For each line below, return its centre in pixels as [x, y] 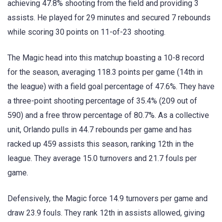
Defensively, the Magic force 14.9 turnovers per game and [108, 199]
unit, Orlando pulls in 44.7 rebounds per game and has [100, 130]
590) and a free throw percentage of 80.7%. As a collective [108, 115]
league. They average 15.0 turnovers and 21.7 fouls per [102, 159]
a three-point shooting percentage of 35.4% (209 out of [102, 101]
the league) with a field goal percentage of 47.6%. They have [111, 87]
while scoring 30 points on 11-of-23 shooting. [86, 32]
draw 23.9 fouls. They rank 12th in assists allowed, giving [106, 213]
